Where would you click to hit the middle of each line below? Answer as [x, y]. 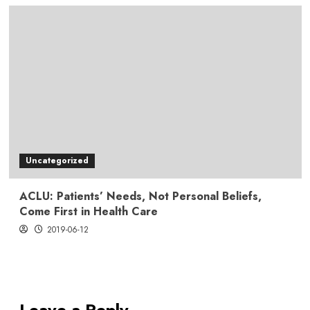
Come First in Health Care [88, 211]
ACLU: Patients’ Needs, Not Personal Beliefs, [140, 196]
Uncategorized [57, 160]
